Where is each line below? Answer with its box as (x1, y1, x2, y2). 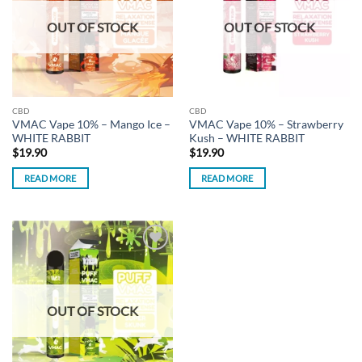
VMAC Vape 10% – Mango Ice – (11, 117, 170, 131)
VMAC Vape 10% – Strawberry (188, 117, 343, 131)
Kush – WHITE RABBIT (188, 131, 305, 145)
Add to (135, 255, 164, 267)
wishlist (133, 267, 166, 278)
